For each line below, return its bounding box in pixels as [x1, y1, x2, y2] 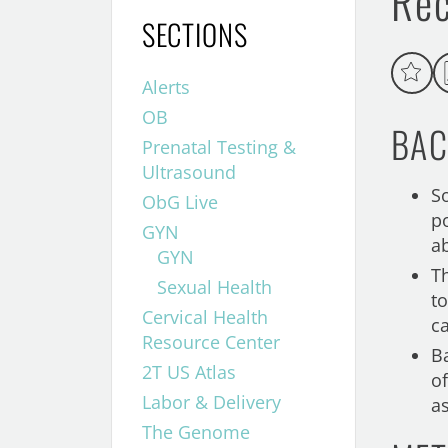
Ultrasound [141, 159, 236, 184]
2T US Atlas [141, 359, 236, 384]
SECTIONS [141, 12, 248, 55]
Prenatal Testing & [141, 134, 296, 159]
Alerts [141, 74, 190, 99]
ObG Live [141, 189, 218, 214]
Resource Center [141, 329, 280, 354]
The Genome [141, 419, 250, 444]
